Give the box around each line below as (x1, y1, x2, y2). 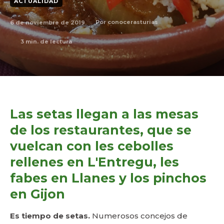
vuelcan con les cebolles (10, 138, 173, 153)
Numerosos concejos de (90, 211, 187, 220)
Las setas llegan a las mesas (10, 106, 198, 121)
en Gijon (10, 186, 65, 201)
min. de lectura (24, 38, 72, 45)
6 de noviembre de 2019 (10, 18, 85, 26)
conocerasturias (107, 18, 158, 26)
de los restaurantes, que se (10, 122, 191, 137)
